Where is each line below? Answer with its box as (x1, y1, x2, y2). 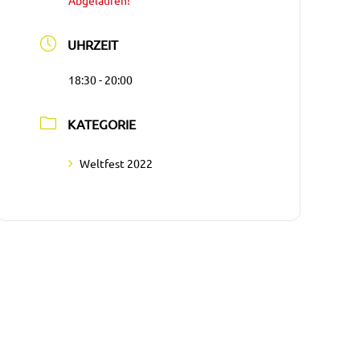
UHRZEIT (67, 36, 119, 52)
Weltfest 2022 (80, 156, 153, 170)
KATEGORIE (67, 116, 137, 132)
